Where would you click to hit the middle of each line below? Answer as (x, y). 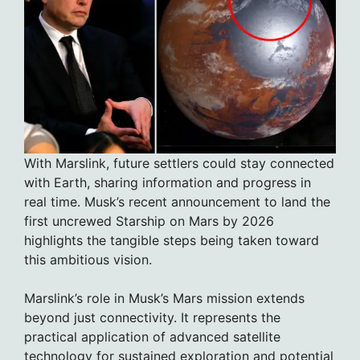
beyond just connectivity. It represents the (152, 318)
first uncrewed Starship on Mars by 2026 (149, 221)
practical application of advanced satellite (152, 337)
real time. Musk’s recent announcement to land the (177, 202)
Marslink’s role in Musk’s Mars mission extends (164, 299)
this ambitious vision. (88, 260)
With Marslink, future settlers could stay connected (179, 164)
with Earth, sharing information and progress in (168, 183)
